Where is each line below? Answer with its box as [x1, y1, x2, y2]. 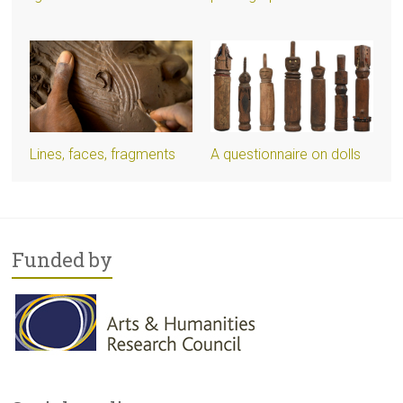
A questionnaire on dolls [210, 145, 361, 163]
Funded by [12, 246, 113, 273]
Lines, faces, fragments [30, 145, 176, 163]
